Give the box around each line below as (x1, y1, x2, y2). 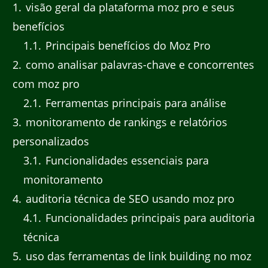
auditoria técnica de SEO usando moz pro (23, 191, 234, 206)
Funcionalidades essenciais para (42, 153, 209, 167)
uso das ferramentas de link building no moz (23, 248, 251, 263)
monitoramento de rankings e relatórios (23, 114, 227, 129)
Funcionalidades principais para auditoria (42, 210, 255, 225)
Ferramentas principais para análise (42, 95, 226, 110)
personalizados (13, 133, 89, 148)
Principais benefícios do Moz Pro (42, 38, 211, 53)
